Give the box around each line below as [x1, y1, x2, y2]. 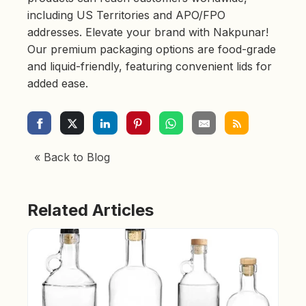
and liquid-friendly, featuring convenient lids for [27, 59, 272, 74]
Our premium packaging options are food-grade [27, 42, 276, 57]
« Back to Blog [34, 150, 110, 165]
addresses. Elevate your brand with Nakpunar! [27, 25, 268, 40]
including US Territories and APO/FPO [27, 8, 225, 23]
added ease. [27, 76, 88, 91]
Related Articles [27, 200, 154, 221]
